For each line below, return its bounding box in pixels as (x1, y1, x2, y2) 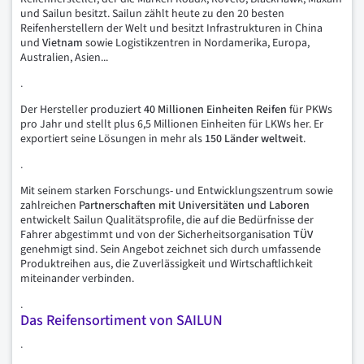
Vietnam (42, 34, 83, 51)
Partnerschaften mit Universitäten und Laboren (79, 197, 310, 214)
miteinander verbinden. (20, 270, 134, 287)
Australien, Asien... (20, 49, 108, 66)
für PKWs (287, 101, 332, 118)
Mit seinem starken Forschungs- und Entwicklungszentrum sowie (20, 182, 333, 199)
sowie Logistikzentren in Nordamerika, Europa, (83, 34, 310, 51)
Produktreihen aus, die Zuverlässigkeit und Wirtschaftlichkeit (20, 255, 313, 272)
